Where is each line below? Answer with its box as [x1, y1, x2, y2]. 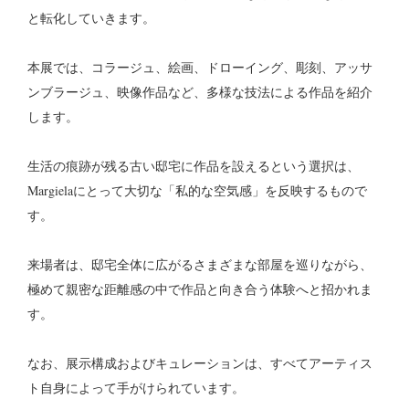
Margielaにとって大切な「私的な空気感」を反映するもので [27, 182, 367, 200]
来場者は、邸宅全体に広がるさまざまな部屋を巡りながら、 [27, 256, 372, 274]
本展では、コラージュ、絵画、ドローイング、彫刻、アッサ [27, 58, 372, 77]
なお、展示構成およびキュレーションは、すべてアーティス [27, 354, 372, 372]
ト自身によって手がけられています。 [27, 379, 245, 397]
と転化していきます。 [27, 9, 155, 27]
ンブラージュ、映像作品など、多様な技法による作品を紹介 [27, 83, 372, 101]
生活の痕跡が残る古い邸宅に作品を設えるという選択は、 [27, 157, 360, 175]
